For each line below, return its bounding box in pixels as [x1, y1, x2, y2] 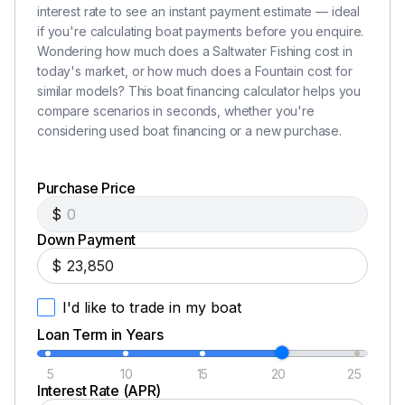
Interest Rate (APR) [37, 381, 161, 400]
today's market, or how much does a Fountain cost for [37, 62, 353, 79]
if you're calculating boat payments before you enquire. [37, 23, 364, 39]
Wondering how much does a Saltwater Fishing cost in [37, 42, 353, 59]
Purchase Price [37, 178, 136, 197]
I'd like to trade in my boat [62, 297, 241, 316]
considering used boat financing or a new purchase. [37, 122, 342, 138]
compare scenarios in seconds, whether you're [37, 102, 315, 118]
